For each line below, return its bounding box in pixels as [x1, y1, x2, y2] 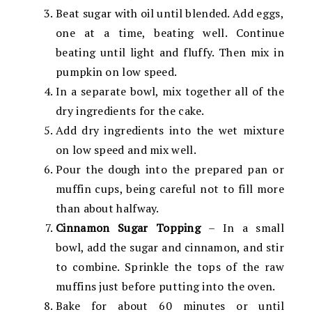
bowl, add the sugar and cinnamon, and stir [56, 239, 284, 255]
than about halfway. [56, 200, 159, 216]
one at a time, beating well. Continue [56, 24, 284, 40]
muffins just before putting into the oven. [56, 278, 276, 294]
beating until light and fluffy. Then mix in [56, 44, 284, 60]
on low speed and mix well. [56, 141, 196, 157]
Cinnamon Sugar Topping [56, 219, 201, 235]
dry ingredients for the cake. [56, 102, 205, 118]
